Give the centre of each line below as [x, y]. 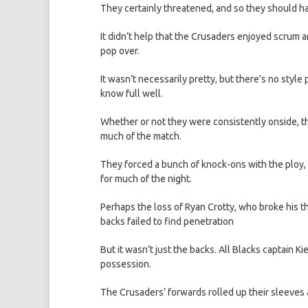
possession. [126, 264]
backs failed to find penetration [167, 222]
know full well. [132, 94]
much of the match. [141, 136]
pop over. [120, 51]
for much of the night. [146, 179]
